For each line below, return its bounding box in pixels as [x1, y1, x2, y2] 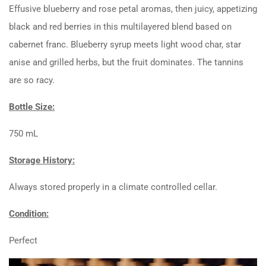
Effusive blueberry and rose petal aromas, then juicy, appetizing [9, 3, 257, 14]
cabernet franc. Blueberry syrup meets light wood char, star [9, 39, 241, 50]
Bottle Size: [9, 101, 55, 112]
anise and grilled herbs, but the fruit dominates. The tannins [9, 56, 243, 68]
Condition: [9, 208, 49, 219]
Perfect [9, 235, 37, 246]
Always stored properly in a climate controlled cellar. [9, 181, 217, 192]
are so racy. [9, 74, 55, 85]
